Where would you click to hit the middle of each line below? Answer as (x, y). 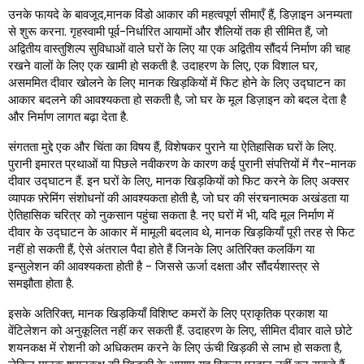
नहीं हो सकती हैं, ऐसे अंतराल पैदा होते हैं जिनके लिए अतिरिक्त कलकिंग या (161, 249)
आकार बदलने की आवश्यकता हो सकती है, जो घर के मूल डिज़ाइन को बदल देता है (177, 100)
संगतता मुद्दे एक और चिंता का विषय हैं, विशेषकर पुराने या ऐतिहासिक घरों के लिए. (172, 147)
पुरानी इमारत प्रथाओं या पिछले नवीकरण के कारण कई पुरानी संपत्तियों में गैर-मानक (182, 164)
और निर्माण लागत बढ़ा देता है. (68, 117)
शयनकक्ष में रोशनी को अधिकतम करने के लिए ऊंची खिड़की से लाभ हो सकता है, (175, 348)
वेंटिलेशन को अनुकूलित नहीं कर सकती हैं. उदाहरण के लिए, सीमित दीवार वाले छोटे (180, 331)
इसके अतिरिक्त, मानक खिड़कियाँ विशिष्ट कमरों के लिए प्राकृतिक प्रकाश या (168, 314)
